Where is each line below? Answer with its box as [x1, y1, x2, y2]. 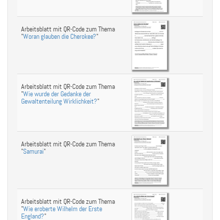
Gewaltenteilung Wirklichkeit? [21, 97, 97, 106]
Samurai [23, 147, 44, 156]
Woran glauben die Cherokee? [23, 32, 96, 41]
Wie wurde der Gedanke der [23, 90, 91, 98]
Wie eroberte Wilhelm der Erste [23, 205, 102, 213]
